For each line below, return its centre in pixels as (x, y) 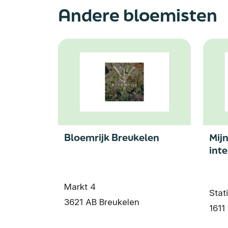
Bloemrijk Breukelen (112, 137)
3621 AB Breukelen (102, 202)
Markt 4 (80, 187)
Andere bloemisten (138, 15)
